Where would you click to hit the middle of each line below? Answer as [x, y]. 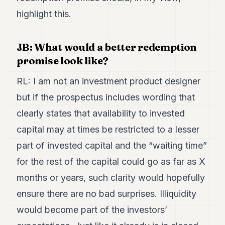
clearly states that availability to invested [101, 113]
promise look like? [63, 61]
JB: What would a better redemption [107, 47]
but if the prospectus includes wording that [106, 97]
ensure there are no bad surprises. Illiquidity [107, 194]
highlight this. [44, 14]
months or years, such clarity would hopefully [111, 178]
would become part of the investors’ [92, 210]
